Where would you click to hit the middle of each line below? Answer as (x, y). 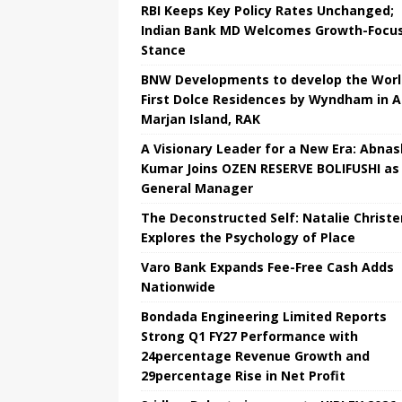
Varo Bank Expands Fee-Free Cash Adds (267, 267)
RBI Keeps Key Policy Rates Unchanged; (267, 11)
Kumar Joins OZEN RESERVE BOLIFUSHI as (270, 169)
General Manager (197, 188)
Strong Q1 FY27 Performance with (249, 336)
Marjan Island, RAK (201, 119)
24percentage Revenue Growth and (255, 356)
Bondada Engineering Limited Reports (264, 317)
